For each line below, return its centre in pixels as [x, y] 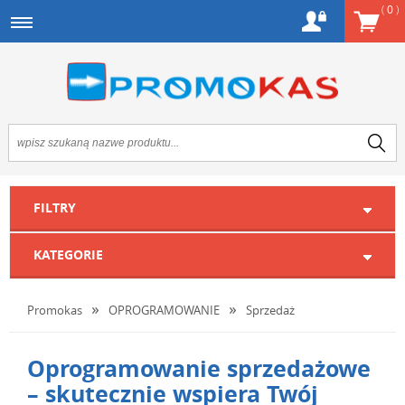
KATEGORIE [68, 254]
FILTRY [55, 207]
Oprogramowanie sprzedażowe [199, 368]
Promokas [55, 310]
